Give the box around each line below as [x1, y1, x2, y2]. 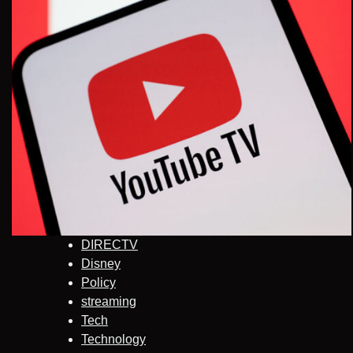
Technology [81, 333, 146, 347]
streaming [81, 295, 136, 309]
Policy [81, 276, 116, 290]
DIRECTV [81, 238, 138, 252]
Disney [81, 257, 121, 271]
